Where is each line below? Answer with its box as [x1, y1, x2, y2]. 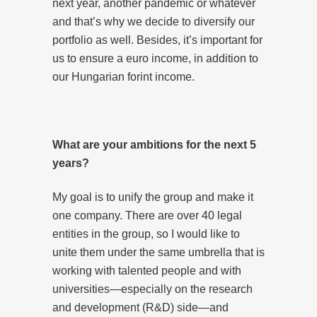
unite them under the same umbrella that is [52, 246, 265, 258]
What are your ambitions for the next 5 [52, 138, 256, 151]
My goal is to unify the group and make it [52, 190, 253, 203]
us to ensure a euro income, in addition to [52, 52, 258, 64]
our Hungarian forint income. [52, 70, 195, 83]
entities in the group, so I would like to [52, 227, 240, 240]
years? [52, 156, 89, 169]
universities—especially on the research [52, 282, 253, 295]
